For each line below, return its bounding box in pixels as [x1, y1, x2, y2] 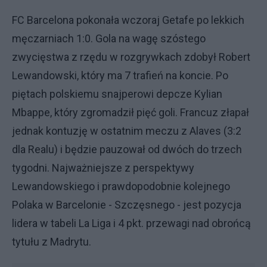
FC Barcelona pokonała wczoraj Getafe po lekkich [12, 13, 244, 26]
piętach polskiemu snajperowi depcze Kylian [12, 87, 222, 100]
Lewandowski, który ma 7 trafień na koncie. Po [12, 69, 228, 82]
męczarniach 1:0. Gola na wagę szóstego [12, 32, 206, 45]
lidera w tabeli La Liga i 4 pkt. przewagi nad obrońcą [12, 216, 251, 229]
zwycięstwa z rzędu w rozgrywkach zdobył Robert [12, 50, 250, 63]
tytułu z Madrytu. [12, 235, 94, 248]
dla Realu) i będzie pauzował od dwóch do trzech [12, 142, 242, 156]
